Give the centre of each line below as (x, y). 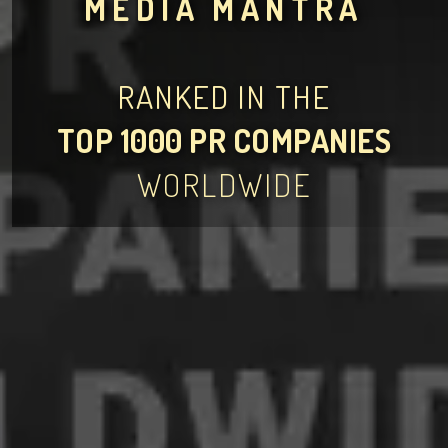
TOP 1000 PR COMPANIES (224, 140)
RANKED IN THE (224, 96)
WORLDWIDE (224, 184)
